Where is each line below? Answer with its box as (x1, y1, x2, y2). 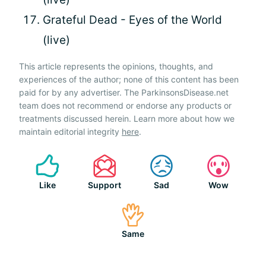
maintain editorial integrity (19, 126, 122, 137)
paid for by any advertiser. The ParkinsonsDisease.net (19, 87, 229, 97)
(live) (43, 33, 70, 47)
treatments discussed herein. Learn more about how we (19, 113, 235, 123)
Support (88, 179, 121, 190)
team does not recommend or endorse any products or (19, 100, 232, 110)
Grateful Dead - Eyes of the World (43, 12, 222, 27)
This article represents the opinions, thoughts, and (19, 61, 213, 71)
